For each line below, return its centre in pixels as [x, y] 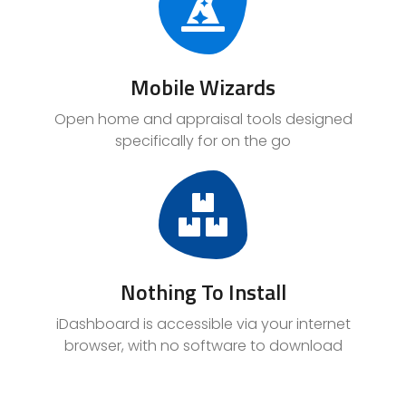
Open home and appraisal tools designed [203, 120]
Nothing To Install [203, 292]
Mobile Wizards [203, 87]
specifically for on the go [203, 141]
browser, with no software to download [203, 346]
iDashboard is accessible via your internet [203, 324]
